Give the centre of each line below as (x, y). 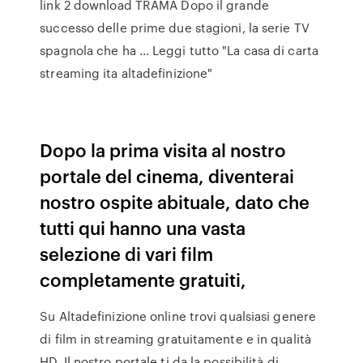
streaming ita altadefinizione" (126, 73)
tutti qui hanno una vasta (143, 227)
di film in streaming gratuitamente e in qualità (175, 339)
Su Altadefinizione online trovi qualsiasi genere (178, 316)
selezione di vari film (127, 253)
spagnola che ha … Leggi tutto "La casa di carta (179, 50)
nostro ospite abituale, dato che (175, 201)
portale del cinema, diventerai (167, 175)
